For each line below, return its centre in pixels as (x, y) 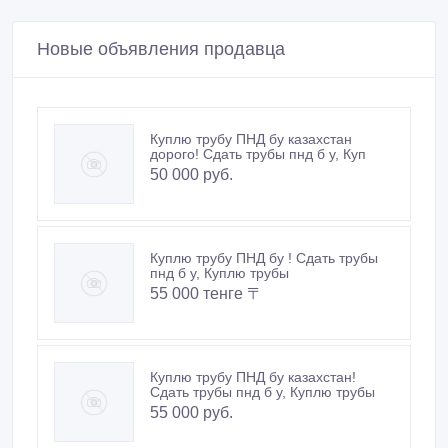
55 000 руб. (191, 413)
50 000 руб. (191, 175)
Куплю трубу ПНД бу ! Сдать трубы (264, 258)
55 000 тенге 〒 (206, 294)
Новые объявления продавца (161, 49)
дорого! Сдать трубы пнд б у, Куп (258, 154)
